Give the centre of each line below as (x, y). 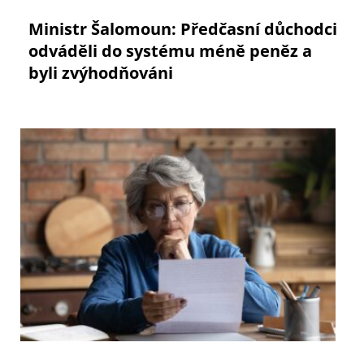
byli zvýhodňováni (101, 72)
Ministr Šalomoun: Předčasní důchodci (183, 28)
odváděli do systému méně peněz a (170, 50)
